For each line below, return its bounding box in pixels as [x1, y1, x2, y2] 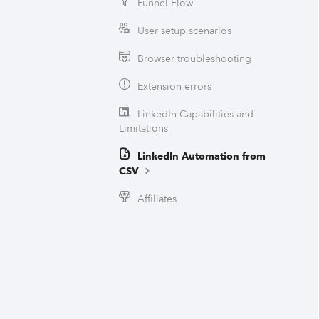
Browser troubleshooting [137, 52, 251, 66]
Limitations [119, 122, 168, 135]
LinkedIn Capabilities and [137, 108, 253, 121]
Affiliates [137, 192, 177, 206]
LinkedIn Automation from [137, 150, 266, 163]
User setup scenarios [137, 24, 231, 38]
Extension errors [137, 80, 211, 93]
